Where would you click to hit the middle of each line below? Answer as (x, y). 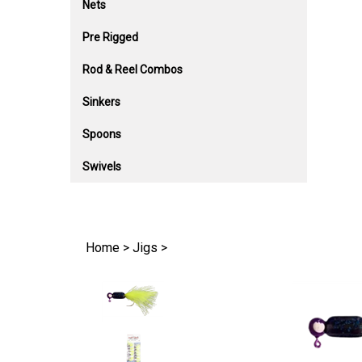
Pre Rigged (110, 37)
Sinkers (101, 102)
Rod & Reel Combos (133, 69)
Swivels (102, 166)
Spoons (102, 134)
